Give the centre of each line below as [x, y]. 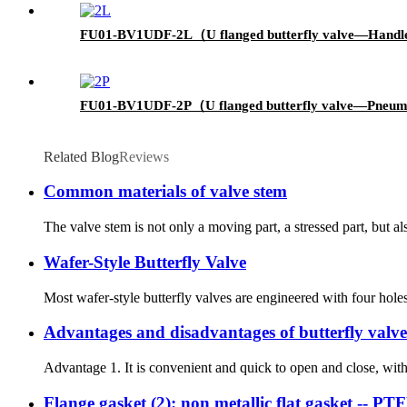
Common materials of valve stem [165, 192]
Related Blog [81, 156]
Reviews [144, 156]
